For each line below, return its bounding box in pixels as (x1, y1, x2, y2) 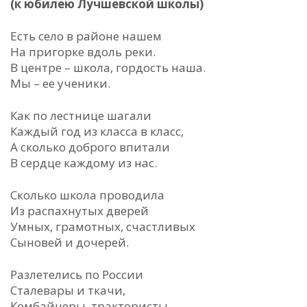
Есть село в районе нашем (10, 28, 162, 44)
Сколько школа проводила (10, 187, 164, 203)
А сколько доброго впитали (10, 139, 170, 155)
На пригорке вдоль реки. (10, 44, 156, 60)
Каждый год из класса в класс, (10, 123, 184, 139)
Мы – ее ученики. (10, 75, 110, 91)
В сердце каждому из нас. (10, 155, 157, 171)
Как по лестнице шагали (10, 108, 151, 123)
